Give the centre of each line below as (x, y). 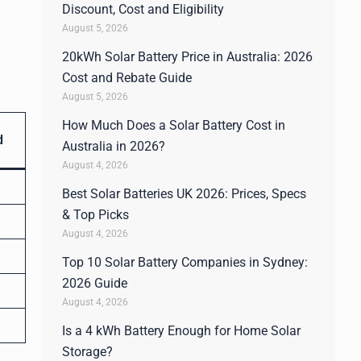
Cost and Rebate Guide (127, 78)
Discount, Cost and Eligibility (143, 9)
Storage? (87, 352)
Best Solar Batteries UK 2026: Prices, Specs (184, 194)
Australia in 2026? (114, 146)
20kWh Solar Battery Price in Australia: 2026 (187, 57)
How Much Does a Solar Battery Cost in (174, 125)
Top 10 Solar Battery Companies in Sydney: (185, 262)
